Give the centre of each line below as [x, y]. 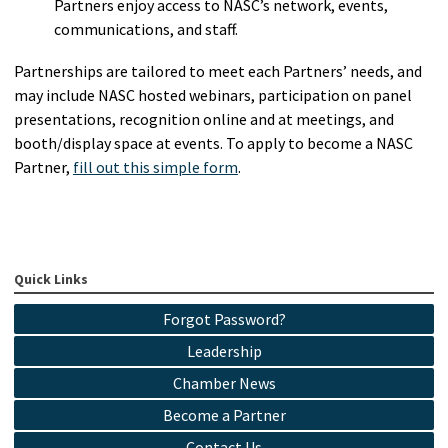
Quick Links [51, 279]
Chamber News [224, 383]
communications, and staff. [146, 28]
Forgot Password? [224, 319]
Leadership [224, 351]
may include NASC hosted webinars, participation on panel [213, 94]
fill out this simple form [155, 166]
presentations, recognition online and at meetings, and [204, 118]
